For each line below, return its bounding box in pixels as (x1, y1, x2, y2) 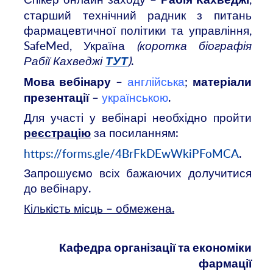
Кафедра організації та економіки (58, 242, 252, 254)
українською (102, 89, 169, 105)
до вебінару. (24, 180, 91, 196)
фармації (198, 258, 252, 270)
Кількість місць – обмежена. (24, 200, 175, 216)
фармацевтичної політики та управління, (24, 23, 252, 38)
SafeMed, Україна (24, 38, 136, 54)
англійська (127, 73, 185, 89)
